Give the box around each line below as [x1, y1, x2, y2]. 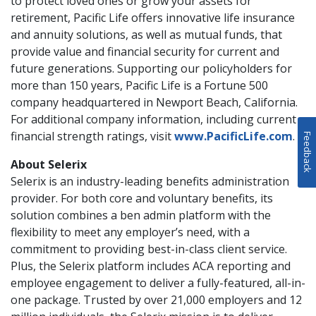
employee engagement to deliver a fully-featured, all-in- [11, 275, 305, 291]
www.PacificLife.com [174, 128, 293, 144]
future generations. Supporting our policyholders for [11, 61, 292, 76]
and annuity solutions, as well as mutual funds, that [11, 27, 282, 42]
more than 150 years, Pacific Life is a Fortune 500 [11, 78, 268, 93]
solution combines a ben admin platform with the [11, 207, 271, 223]
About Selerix [11, 157, 87, 172]
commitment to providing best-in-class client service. [11, 241, 287, 257]
